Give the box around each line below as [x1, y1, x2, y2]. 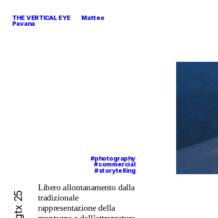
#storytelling [94, 166, 135, 174]
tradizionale [37, 193, 79, 202]
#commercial [94, 160, 135, 168]
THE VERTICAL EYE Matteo [12, 14, 105, 21]
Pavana [12, 19, 36, 27]
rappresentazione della [37, 203, 115, 213]
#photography [90, 154, 135, 162]
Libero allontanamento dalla [37, 182, 135, 192]
